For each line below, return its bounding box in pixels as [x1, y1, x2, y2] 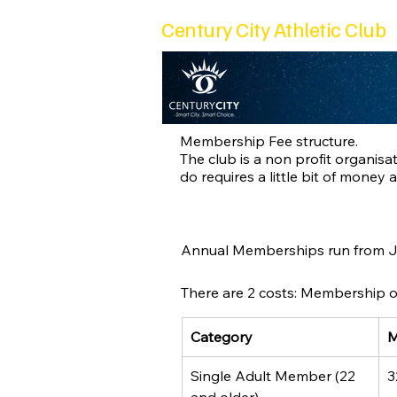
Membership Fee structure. [180, 132, 358, 150]
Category [191, 328, 253, 346]
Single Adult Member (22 [191, 367, 359, 385]
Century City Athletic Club [161, 15, 386, 42]
